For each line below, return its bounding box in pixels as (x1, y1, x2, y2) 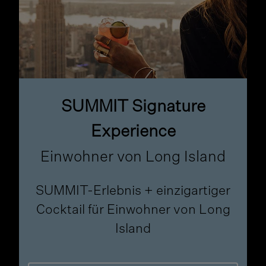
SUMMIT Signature (61, 99, 205, 116)
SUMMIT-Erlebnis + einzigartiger (36, 185, 230, 198)
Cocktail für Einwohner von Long (36, 204, 230, 217)
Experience (90, 123, 176, 141)
